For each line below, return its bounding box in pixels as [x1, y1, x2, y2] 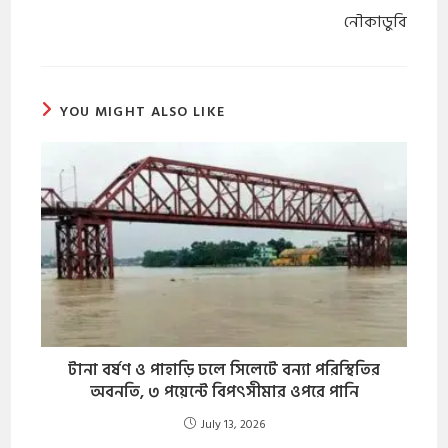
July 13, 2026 [200, 415, 265, 435]
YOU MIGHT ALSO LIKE [59, 99, 226, 123]
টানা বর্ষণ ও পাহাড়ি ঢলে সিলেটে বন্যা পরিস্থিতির [68, 357, 380, 384]
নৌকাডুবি [343, 8, 407, 35]
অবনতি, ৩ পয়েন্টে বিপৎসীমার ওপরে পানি [89, 379, 359, 406]
